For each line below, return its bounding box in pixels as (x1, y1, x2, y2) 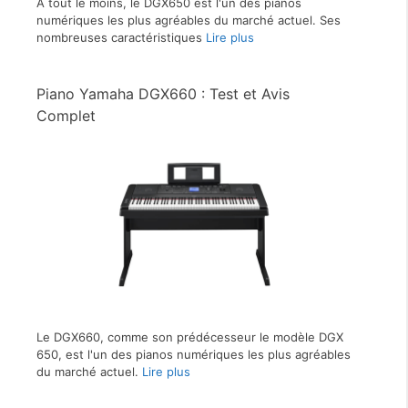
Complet (36, 106, 96, 125)
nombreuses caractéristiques (36, 29, 206, 45)
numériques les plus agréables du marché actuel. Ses (36, 12, 341, 27)
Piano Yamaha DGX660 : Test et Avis (36, 84, 290, 103)
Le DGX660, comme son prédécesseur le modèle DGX (36, 330, 343, 345)
